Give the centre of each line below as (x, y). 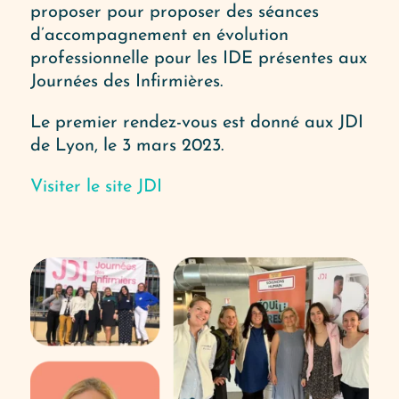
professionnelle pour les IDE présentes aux (198, 58)
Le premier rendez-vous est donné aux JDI (196, 122)
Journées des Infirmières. (126, 81)
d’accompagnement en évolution (159, 35)
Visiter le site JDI (96, 187)
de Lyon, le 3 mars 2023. (126, 146)
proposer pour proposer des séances (174, 12)
